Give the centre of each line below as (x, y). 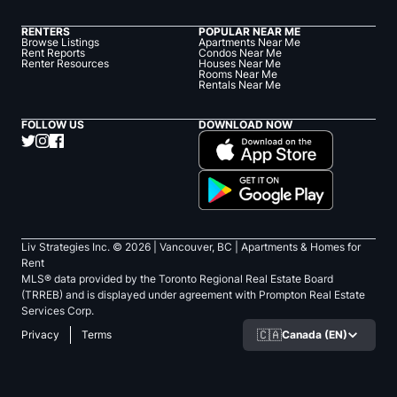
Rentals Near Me (240, 85)
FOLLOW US (53, 125)
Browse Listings (60, 43)
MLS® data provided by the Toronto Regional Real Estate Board (177, 279)
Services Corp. (58, 311)
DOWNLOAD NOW (245, 125)
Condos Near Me (240, 53)
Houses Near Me (240, 64)
